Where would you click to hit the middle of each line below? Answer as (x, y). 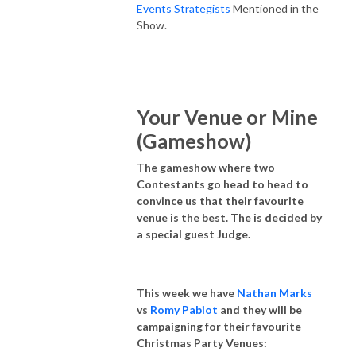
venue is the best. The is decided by (229, 217)
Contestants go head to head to (222, 184)
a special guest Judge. (193, 234)
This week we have (187, 292)
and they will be (260, 309)
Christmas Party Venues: (202, 342)
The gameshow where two (206, 167)
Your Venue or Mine (227, 116)
